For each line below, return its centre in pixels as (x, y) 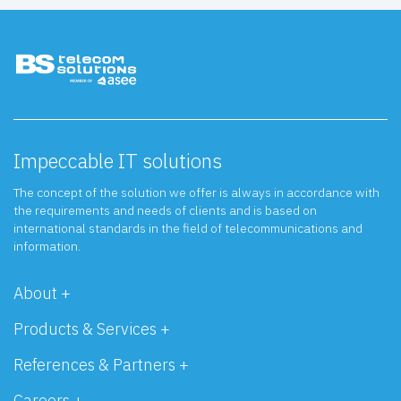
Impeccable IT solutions (118, 161)
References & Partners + (101, 365)
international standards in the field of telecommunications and (188, 229)
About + (42, 294)
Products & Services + (92, 329)
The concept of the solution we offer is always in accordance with (196, 193)
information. (47, 247)
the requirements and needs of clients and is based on (165, 211)
